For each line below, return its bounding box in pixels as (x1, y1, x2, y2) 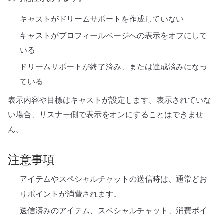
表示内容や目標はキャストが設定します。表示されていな (8, 95, 211, 105)
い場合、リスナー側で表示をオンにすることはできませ (8, 109, 203, 119)
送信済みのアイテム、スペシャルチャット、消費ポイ (20, 205, 207, 215)
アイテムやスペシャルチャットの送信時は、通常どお (20, 174, 207, 184)
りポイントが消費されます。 (20, 189, 121, 198)
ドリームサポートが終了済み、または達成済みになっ (20, 62, 207, 71)
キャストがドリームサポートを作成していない (20, 14, 184, 23)
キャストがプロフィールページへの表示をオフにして (20, 30, 207, 40)
